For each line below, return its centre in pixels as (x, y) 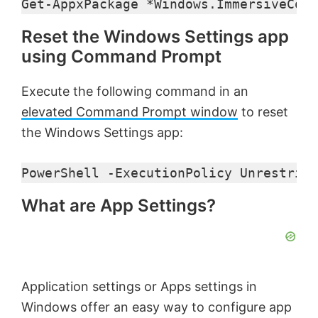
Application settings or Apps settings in (139, 286)
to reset (263, 111)
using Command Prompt (121, 56)
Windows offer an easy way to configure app (157, 307)
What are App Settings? (119, 205)
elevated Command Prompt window (130, 111)
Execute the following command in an (135, 91)
